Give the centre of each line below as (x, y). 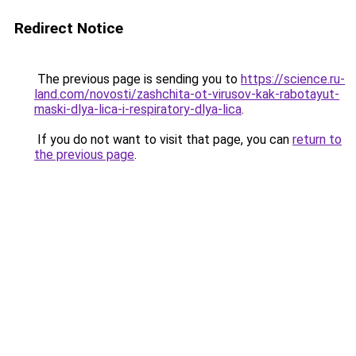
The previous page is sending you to (137, 79)
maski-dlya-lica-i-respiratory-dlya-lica (138, 109)
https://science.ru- (293, 79)
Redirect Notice (69, 28)
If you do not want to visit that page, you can (163, 139)
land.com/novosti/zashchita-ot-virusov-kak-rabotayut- (187, 94)
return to (317, 139)
